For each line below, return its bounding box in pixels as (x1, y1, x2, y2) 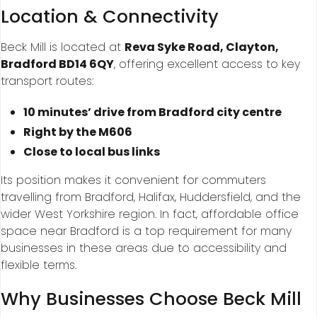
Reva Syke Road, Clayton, (125, 39, 279, 56)
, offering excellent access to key (114, 56, 300, 73)
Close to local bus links (23, 144, 160, 161)
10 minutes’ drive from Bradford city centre (23, 104, 282, 121)
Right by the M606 (23, 124, 132, 141)
